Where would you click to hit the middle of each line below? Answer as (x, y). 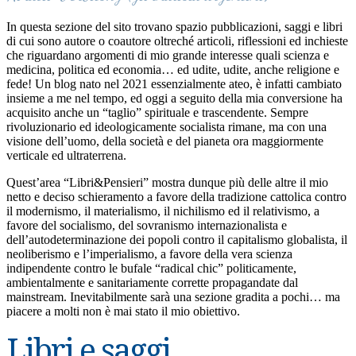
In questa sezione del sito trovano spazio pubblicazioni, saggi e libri (174, 27)
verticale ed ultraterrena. (66, 155)
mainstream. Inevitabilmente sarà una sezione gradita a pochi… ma (173, 297)
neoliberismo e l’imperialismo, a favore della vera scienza (149, 254)
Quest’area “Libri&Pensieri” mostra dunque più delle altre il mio (167, 182)
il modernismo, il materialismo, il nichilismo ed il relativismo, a (163, 211)
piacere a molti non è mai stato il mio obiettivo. (123, 311)
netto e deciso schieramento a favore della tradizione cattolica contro (176, 197)
